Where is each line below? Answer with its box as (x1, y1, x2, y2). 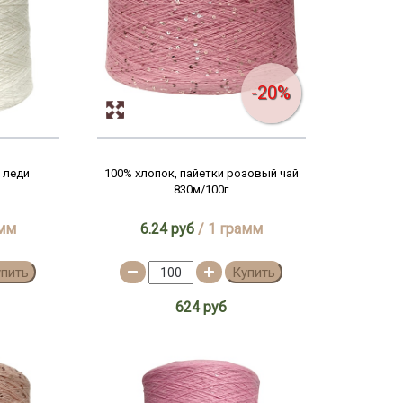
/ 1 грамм (193, 220, 263, 237)
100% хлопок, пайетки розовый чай (103, 166, 299, 180)
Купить (232, 264, 276, 281)
